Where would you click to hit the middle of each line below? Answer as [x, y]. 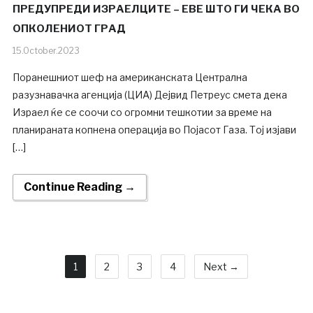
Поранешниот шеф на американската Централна [130, 78]
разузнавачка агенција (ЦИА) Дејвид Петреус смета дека [150, 95]
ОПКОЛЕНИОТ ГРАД [69, 29]
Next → [221, 267]
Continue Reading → [79, 187]
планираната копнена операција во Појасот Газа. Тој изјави [154, 130]
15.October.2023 [46, 51]
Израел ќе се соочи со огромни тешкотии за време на [142, 112]
